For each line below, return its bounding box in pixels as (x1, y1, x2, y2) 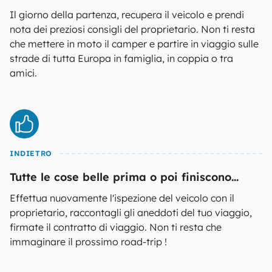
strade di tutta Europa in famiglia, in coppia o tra (10, 52, 233, 64)
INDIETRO (10, 149, 52, 158)
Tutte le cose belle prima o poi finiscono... (10, 170, 239, 184)
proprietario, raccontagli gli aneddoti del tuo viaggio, (10, 206, 252, 219)
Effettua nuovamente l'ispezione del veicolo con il (10, 192, 234, 204)
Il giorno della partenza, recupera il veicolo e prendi (10, 8, 244, 21)
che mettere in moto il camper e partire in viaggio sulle (10, 38, 259, 50)
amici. (10, 67, 37, 79)
